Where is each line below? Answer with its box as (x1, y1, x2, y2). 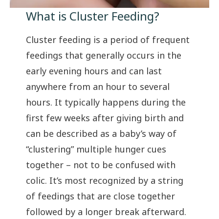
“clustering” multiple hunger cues (25, 143, 166, 155)
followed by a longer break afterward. (25, 206, 186, 218)
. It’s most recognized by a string (44, 175, 183, 187)
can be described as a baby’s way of (25, 128, 176, 140)
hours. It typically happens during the (25, 96, 186, 109)
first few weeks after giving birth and (25, 112, 184, 124)
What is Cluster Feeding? (25, 8, 159, 24)
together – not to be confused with (25, 159, 175, 171)
